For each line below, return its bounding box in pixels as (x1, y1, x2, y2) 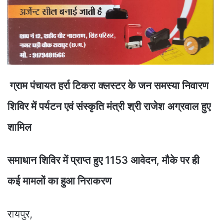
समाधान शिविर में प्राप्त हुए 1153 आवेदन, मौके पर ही (7, 153, 199, 166)
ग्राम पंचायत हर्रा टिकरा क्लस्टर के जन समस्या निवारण (7, 79, 209, 92)
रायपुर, (7, 207, 33, 220)
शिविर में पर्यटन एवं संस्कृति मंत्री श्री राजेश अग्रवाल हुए (7, 100, 211, 112)
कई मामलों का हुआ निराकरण (7, 174, 114, 187)
